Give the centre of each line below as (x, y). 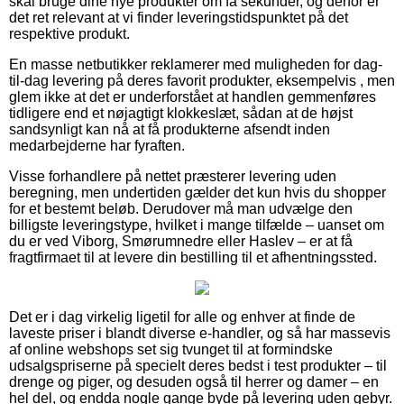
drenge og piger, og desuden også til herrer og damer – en (194, 382)
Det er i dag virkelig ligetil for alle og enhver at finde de (182, 317)
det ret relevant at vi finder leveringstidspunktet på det (179, 18)
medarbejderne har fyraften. (97, 146)
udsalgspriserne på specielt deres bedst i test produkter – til (198, 366)
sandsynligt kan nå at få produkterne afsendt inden (170, 130)
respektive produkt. (69, 34)
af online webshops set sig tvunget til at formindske (171, 350)
